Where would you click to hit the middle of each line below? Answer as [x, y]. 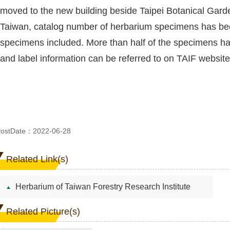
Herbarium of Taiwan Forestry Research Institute [103, 187]
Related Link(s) [37, 159]
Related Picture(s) [43, 212]
